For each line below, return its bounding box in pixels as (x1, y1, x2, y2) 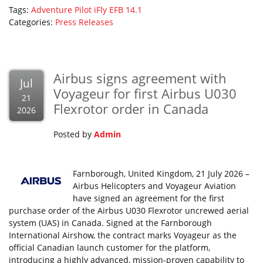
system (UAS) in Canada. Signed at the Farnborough (9, 217, 212, 228)
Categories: (9, 16, 55, 28)
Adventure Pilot (31, 4, 92, 15)
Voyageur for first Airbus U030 (53, 85, 237, 102)
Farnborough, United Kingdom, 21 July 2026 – (73, 168, 249, 179)
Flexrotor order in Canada (53, 100, 208, 117)
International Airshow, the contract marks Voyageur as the (9, 230, 237, 241)
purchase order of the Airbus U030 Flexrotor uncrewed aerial (9, 205, 249, 216)
